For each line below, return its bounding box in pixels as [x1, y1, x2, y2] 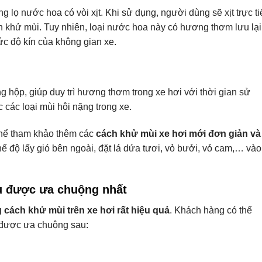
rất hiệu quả [115, 205, 170, 216]
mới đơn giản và [187, 128, 261, 139]
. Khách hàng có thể [170, 205, 252, 216]
